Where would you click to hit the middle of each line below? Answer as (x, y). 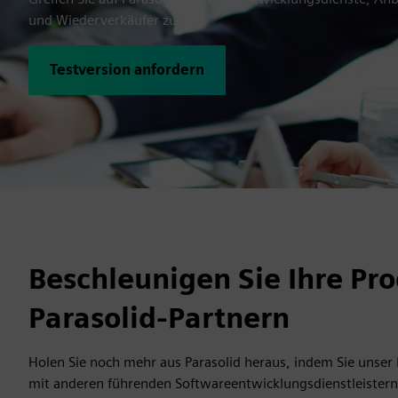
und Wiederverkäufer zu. (105, 20)
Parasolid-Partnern (159, 318)
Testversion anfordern (127, 70)
